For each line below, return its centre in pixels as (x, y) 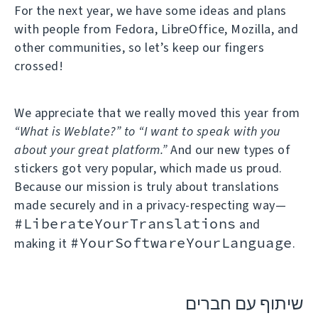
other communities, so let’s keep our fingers (139, 47)
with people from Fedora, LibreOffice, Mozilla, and (156, 29)
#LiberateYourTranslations (125, 223)
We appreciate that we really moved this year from (157, 113)
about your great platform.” (91, 149)
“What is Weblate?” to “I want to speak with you (147, 131)
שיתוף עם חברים (245, 304)
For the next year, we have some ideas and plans (150, 10)
